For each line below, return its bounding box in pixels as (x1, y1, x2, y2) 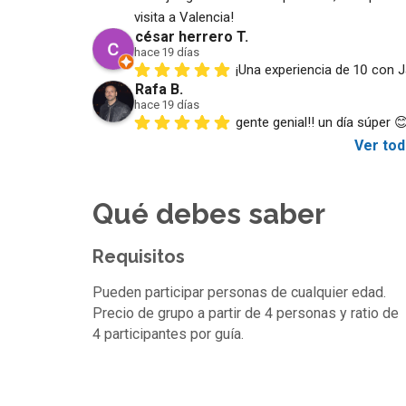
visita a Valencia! (134, 8, 234, 25)
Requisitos (92, 245, 185, 267)
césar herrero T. (135, 27, 248, 45)
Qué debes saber (92, 197, 325, 230)
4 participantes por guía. (92, 324, 244, 343)
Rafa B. (135, 80, 183, 98)
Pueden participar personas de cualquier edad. (92, 283, 386, 301)
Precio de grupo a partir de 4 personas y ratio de (92, 304, 399, 322)
